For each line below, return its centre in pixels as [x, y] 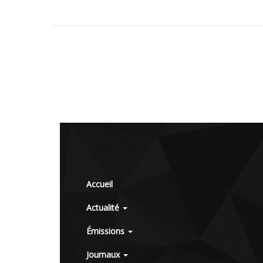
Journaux [104, 255]
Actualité [104, 208]
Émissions [107, 231]
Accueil [100, 184]
